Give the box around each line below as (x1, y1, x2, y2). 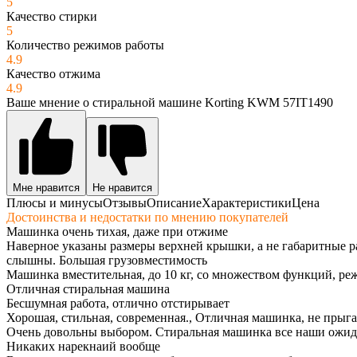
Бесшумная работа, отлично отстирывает (6, 296, 229, 310)
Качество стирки (6, 9, 97, 23)
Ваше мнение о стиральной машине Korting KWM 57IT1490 (6, 95, 333, 109)
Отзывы (103, 195, 147, 210)
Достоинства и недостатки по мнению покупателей (6, 210, 288, 224)
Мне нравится (13, 181, 80, 194)
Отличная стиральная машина (6, 281, 170, 296)
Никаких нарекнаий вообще (6, 339, 160, 353)
